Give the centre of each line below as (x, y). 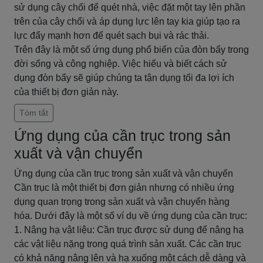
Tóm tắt (34, 113)
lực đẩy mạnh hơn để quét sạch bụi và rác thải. (112, 36)
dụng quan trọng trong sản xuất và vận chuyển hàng (122, 202)
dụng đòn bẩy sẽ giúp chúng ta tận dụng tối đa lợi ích (124, 78)
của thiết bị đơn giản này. (66, 92)
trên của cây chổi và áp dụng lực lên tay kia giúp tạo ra (127, 21)
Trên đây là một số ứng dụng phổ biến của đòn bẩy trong (131, 50)
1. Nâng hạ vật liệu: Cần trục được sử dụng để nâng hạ (129, 230)
